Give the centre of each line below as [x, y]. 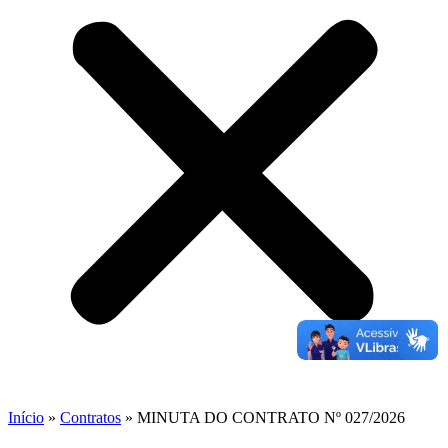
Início [26, 417]
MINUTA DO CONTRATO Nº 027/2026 [271, 417]
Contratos [90, 417]
